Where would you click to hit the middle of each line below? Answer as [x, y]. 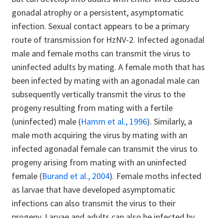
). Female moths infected [155, 176]
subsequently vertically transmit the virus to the [99, 94]
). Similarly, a [170, 121]
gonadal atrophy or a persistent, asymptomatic [98, 12]
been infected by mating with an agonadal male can [106, 81]
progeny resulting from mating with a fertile [92, 108]
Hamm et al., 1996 [114, 121]
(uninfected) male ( [46, 121]
